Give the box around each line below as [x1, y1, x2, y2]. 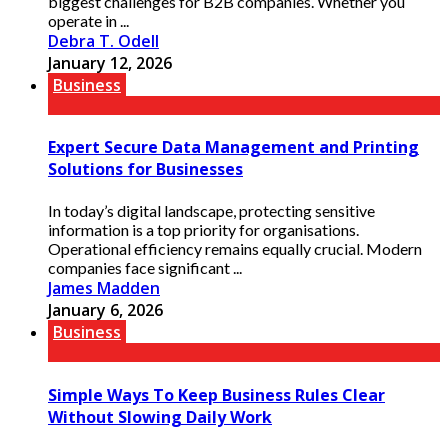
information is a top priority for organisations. [48, 220, 359, 240]
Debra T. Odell [48, 29, 159, 52]
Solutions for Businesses [48, 158, 243, 181]
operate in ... [48, 10, 129, 30]
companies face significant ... [48, 258, 242, 278]
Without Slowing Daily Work [48, 405, 272, 428]
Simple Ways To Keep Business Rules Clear [48, 383, 385, 406]
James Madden [48, 277, 160, 300]
